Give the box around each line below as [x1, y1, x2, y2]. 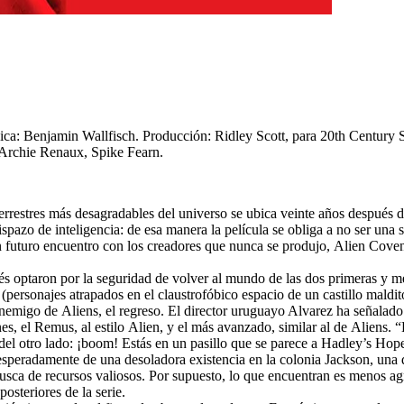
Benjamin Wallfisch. [20, 127, 142, 143]
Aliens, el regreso [61, 302, 161, 318]
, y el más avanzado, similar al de [160, 318, 351, 335]
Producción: [142, 127, 211, 143]
